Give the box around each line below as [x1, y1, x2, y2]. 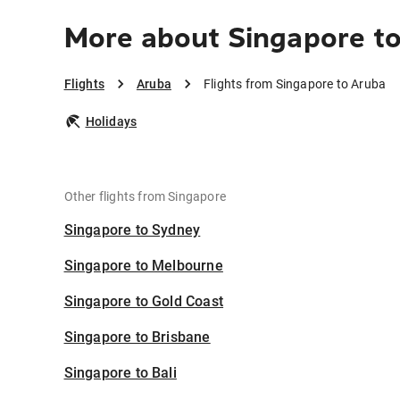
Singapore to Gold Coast [63, 293, 224, 310]
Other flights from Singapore [63, 189, 227, 204]
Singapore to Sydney [63, 221, 201, 238]
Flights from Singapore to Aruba [203, 77, 387, 91]
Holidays [85, 114, 137, 129]
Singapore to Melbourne [63, 257, 223, 274]
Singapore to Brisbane [63, 329, 211, 346]
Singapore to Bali [63, 364, 177, 381]
